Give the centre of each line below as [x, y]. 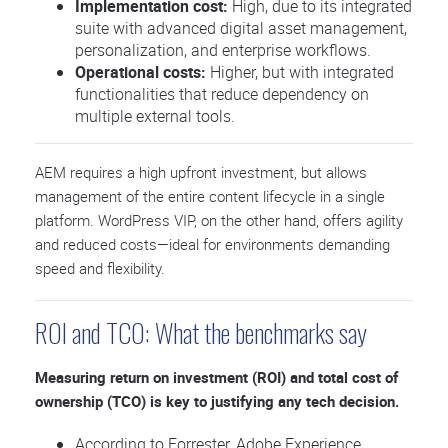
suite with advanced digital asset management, [241, 28]
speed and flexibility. [100, 268]
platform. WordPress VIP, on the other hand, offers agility [219, 220]
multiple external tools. [155, 116]
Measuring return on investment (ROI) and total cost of [216, 377]
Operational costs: [140, 72]
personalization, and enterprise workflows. [223, 50]
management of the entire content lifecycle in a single [210, 196]
